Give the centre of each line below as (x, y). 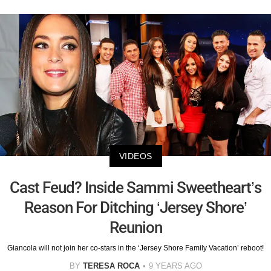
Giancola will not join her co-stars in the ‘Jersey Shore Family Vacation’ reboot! (135, 248)
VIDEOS (135, 156)
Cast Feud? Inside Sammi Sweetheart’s (135, 188)
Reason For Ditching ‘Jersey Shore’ (135, 208)
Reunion (135, 228)
